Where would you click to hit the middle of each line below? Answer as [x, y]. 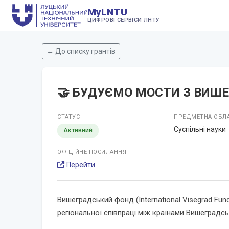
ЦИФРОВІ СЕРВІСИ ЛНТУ [123, 20]
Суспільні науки [200, 129]
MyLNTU [107, 12]
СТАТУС [69, 117]
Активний [78, 130]
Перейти [81, 165]
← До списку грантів [81, 51]
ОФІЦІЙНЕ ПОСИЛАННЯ [92, 152]
